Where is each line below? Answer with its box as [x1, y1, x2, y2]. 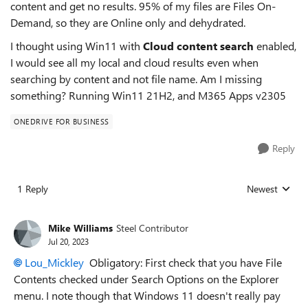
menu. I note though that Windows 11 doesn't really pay [14, 288, 280, 302]
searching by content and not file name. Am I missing [10, 71, 262, 86]
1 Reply [17, 182, 48, 195]
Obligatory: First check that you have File [84, 255, 282, 269]
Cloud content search [143, 38, 254, 53]
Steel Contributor [116, 221, 188, 234]
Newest [247, 182, 278, 195]
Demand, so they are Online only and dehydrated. [10, 15, 248, 30]
